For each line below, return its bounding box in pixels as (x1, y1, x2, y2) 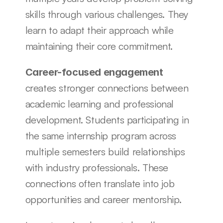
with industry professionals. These (25, 161, 168, 174)
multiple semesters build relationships (25, 145, 185, 158)
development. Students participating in (25, 113, 189, 126)
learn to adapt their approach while (25, 24, 174, 36)
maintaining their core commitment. (25, 40, 173, 52)
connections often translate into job (25, 177, 175, 190)
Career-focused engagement (25, 66, 163, 78)
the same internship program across (25, 129, 176, 142)
